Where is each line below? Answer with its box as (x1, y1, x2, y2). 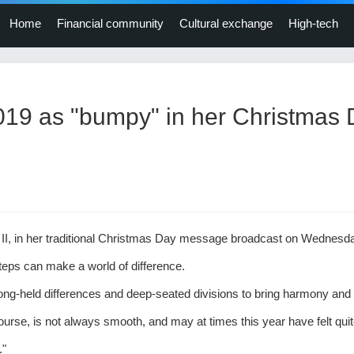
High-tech (288, 17, 338, 30)
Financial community (57, 17, 164, 30)
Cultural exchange (179, 17, 273, 30)
